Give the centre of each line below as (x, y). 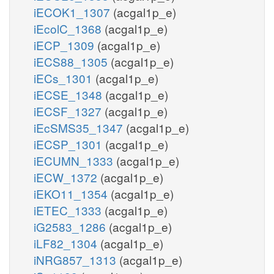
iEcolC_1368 (69, 28)
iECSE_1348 (69, 94)
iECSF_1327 (69, 111)
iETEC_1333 (69, 210)
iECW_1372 (67, 177)
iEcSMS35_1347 (80, 127)
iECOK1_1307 (73, 12)
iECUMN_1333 (75, 160)
